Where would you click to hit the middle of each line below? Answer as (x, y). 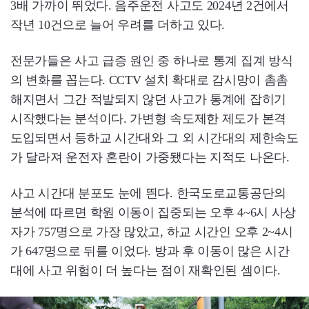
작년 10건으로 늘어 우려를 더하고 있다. (118, 25)
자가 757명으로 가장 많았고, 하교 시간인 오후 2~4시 (152, 232)
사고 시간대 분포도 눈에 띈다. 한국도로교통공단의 (148, 193)
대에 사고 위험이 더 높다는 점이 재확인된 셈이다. (146, 271)
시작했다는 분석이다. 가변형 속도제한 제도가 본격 (148, 119)
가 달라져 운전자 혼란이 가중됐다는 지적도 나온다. (150, 158)
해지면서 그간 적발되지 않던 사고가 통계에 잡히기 (148, 100)
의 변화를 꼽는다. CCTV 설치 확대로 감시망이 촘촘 (149, 80)
